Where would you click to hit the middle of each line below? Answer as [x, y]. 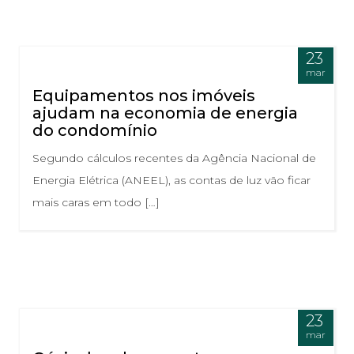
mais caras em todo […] [96, 203]
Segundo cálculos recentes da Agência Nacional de [174, 158]
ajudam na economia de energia [165, 113]
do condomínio [95, 131]
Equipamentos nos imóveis [144, 96]
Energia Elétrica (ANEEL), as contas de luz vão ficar [171, 181]
